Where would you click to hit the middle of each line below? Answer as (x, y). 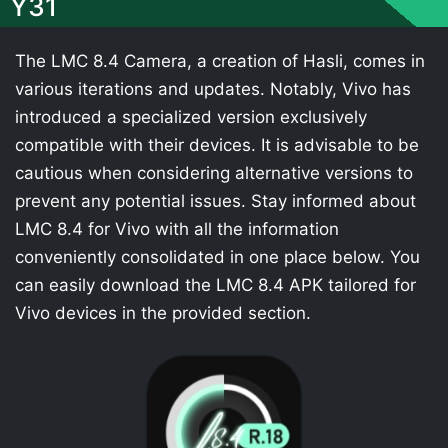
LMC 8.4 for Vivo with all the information (177, 229)
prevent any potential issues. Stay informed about (215, 201)
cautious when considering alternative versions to (214, 173)
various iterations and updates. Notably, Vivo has (213, 89)
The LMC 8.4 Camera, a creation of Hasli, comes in (220, 61)
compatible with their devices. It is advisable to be (217, 145)
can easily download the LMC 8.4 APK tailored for (215, 285)
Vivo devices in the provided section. (163, 313)
